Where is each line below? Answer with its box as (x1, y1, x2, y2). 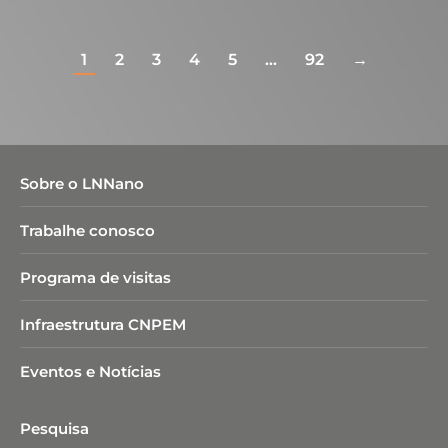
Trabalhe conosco (20, 221, 155, 240)
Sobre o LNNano (20, 174, 144, 193)
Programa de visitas (20, 268, 171, 287)
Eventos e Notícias (20, 362, 161, 381)
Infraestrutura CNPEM (20, 315, 186, 334)
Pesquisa (20, 419, 89, 438)
